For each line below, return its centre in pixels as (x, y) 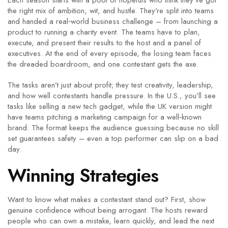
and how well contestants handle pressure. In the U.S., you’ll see (112, 96)
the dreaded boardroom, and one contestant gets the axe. (103, 64)
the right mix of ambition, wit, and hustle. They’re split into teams (111, 11)
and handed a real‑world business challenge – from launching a (113, 21)
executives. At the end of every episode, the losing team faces (109, 53)
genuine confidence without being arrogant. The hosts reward (108, 210)
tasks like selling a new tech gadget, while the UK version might (110, 106)
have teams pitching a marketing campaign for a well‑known (105, 117)
